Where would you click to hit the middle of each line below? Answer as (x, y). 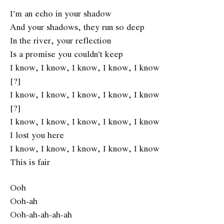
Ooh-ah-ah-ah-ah (41, 214)
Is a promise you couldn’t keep (66, 53)
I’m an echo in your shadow (61, 13)
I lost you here (37, 134)
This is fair (30, 161)
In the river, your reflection (60, 40)
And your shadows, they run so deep (77, 26)
